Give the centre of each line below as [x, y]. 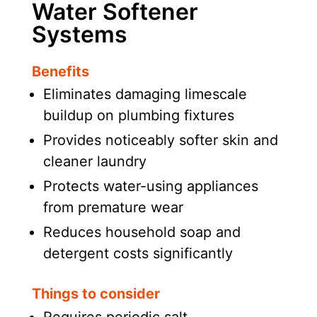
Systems [79, 34]
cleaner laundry [94, 162]
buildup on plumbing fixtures [138, 116]
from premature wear [113, 208]
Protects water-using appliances [150, 186]
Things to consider [96, 294]
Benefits [60, 71]
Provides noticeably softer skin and [160, 140]
